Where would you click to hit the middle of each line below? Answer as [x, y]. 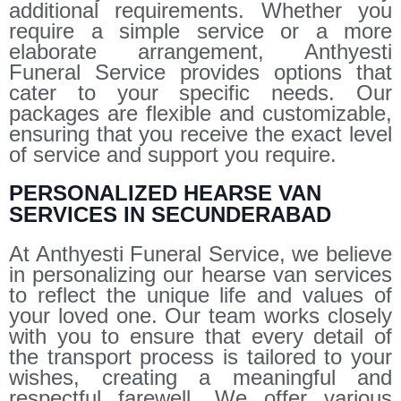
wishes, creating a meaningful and [200, 377]
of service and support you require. [173, 154]
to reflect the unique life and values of [200, 294]
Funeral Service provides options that [200, 72]
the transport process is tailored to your [200, 356]
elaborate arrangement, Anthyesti [200, 51]
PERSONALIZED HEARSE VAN [165, 192]
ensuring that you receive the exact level [200, 133]
